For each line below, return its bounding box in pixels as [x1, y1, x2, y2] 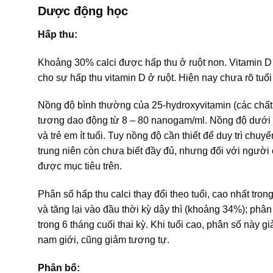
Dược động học [38, 4, 128, 18]
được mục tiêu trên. [38, 161, 122, 172]
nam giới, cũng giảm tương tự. [38, 235, 169, 246]
